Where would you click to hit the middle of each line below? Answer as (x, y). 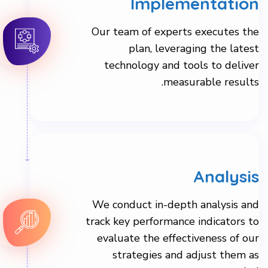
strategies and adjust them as (186, 205)
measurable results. (211, 32)
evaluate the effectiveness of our (178, 188)
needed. (240, 222)
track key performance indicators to (172, 172)
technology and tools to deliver (182, 16)
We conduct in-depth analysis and (176, 155)
